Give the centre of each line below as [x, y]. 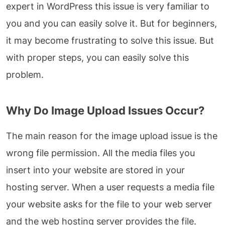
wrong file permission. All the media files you [100, 153]
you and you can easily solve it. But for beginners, [111, 24]
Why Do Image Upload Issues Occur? [105, 111]
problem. [25, 75]
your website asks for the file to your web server [109, 204]
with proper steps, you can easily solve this [97, 58]
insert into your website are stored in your [95, 170]
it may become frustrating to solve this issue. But [110, 41]
